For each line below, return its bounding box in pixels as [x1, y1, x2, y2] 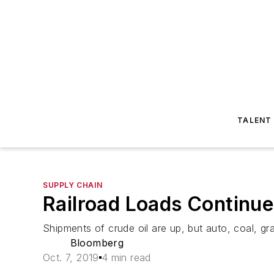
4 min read [101, 251, 151, 264]
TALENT [237, 116, 272, 125]
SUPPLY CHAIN [43, 180, 103, 190]
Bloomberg [70, 237, 124, 249]
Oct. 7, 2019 [43, 251, 99, 264]
